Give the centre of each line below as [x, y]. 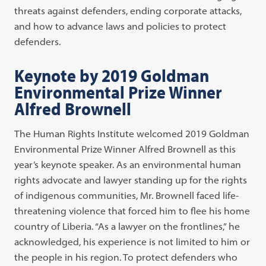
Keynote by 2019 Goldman [112, 75]
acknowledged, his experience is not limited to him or [132, 241]
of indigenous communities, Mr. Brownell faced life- [127, 195]
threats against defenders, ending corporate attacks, [128, 10]
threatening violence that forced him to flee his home [132, 210]
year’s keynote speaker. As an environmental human [128, 164]
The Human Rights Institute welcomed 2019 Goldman [132, 133]
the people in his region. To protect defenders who [126, 257]
